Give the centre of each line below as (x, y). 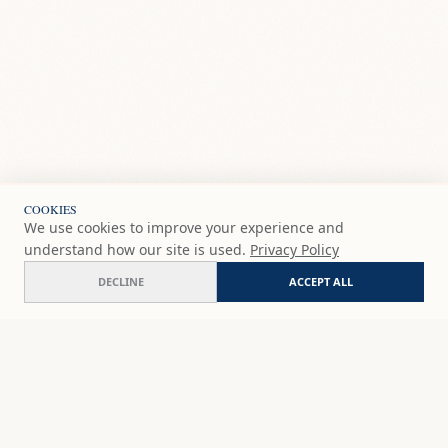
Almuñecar (54, 347)
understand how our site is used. (135, 249)
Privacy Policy (294, 249)
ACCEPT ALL (320, 281)
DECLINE (120, 281)
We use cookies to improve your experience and (184, 227)
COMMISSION (328, 358)
